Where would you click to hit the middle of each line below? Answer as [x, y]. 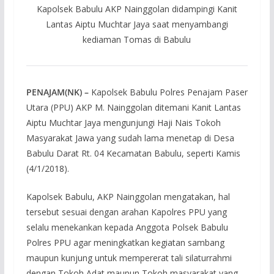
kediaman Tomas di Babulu [137, 40]
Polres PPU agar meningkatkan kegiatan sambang [125, 243]
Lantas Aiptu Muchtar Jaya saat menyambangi [137, 24]
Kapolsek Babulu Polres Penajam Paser [168, 92]
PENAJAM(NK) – [57, 92]
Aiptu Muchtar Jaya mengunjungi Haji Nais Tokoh [123, 123]
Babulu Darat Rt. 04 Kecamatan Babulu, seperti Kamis [133, 154]
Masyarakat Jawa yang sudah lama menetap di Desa [130, 138]
